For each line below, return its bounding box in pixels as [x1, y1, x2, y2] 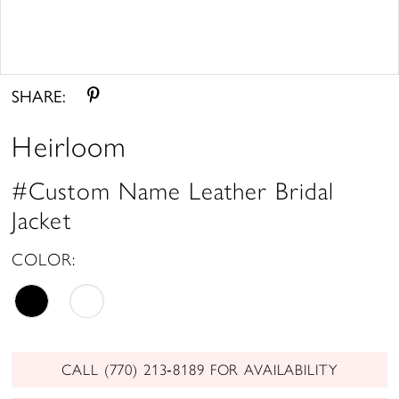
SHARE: [12, 83, 67, 109]
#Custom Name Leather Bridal [12, 175, 334, 206]
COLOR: [12, 249, 77, 271]
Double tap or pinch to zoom [131, 45, 268, 61]
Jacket [12, 205, 71, 235]
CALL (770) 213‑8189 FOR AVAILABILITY [61, 360, 338, 379]
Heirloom [12, 129, 127, 165]
